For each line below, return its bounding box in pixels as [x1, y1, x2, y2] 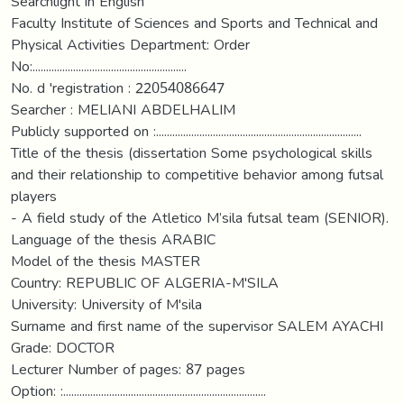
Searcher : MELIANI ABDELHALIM [11, 95, 235, 124]
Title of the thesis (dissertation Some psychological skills [11, 138, 372, 167]
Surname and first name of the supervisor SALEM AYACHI [11, 311, 383, 340]
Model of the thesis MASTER [11, 246, 200, 275]
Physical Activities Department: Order [11, 30, 250, 59]
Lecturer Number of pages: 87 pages [11, 354, 245, 383]
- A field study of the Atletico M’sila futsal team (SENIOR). [11, 203, 389, 232]
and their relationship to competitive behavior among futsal [11, 160, 383, 188]
